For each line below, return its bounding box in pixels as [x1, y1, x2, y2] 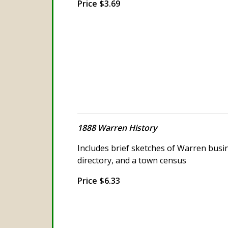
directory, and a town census [77, 154, 186, 166]
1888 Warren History [77, 122, 157, 133]
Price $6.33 [77, 175, 120, 186]
